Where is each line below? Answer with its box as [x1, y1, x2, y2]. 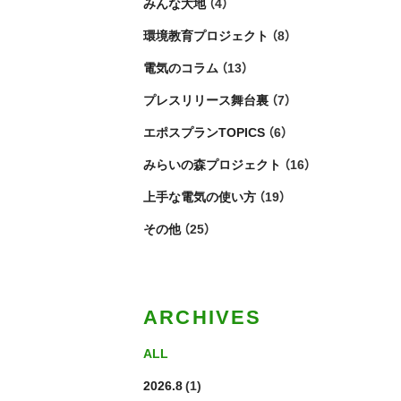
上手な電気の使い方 [143, 187, 256, 205]
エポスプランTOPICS [143, 123, 265, 141]
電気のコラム [143, 58, 218, 76]
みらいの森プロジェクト [143, 155, 281, 173]
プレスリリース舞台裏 [143, 90, 269, 108]
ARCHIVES [143, 301, 262, 330]
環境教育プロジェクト [143, 26, 269, 44]
